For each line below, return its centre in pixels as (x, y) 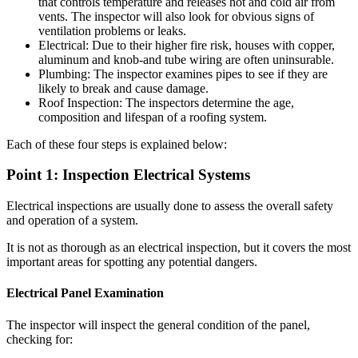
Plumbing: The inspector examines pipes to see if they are (183, 74)
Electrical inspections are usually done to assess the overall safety (170, 206)
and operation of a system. (72, 220)
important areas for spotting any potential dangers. (132, 262)
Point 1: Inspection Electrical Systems (128, 175)
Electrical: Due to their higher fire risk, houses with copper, (187, 45)
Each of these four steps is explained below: (117, 144)
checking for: (40, 339)
